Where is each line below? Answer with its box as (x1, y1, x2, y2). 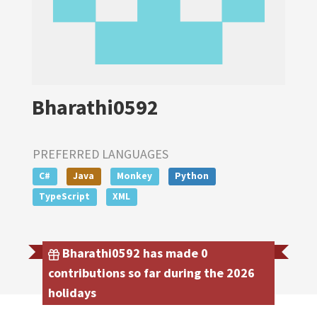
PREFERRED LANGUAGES (33, 146, 168, 162)
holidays (48, 284, 96, 301)
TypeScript (39, 190, 91, 202)
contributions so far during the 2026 (48, 264, 255, 281)
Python (175, 170, 209, 182)
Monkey (117, 170, 153, 182)
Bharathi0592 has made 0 (59, 244, 208, 261)
